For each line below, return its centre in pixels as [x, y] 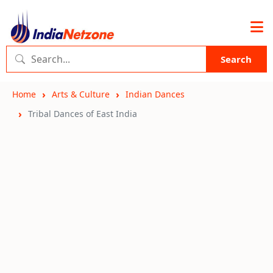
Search [236, 59]
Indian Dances [155, 94]
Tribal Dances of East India [83, 114]
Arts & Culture [81, 94]
